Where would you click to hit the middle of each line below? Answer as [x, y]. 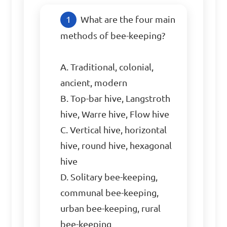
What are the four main [128, 20]
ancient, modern [94, 83]
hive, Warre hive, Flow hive [115, 114]
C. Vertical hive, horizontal [114, 130]
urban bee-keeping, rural [111, 209]
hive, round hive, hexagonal [116, 146]
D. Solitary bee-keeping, [109, 177]
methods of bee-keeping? [113, 36]
